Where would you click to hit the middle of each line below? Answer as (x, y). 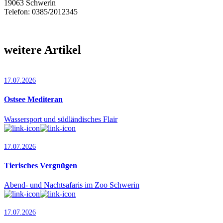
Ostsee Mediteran (33, 100)
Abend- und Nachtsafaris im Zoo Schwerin (72, 185)
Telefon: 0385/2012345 (41, 12)
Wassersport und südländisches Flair (61, 119)
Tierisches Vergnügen (41, 165)
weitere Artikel (43, 50)
